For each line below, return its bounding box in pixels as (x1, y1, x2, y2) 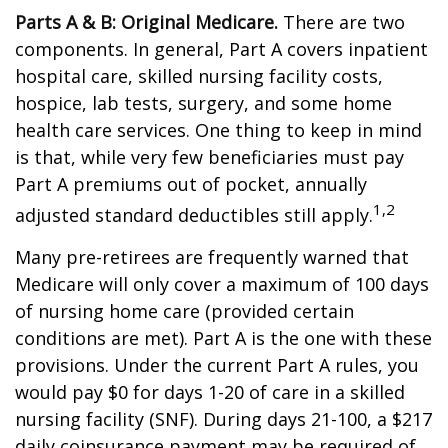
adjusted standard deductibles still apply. (15, 203, 373, 227)
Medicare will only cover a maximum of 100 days (15, 272, 429, 296)
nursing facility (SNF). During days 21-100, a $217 (15, 407, 432, 431)
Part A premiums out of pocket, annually (15, 172, 367, 196)
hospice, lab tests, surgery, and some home (15, 91, 392, 115)
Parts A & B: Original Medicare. (15, 10, 278, 34)
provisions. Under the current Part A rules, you (15, 353, 419, 377)
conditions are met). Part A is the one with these (15, 326, 432, 350)
